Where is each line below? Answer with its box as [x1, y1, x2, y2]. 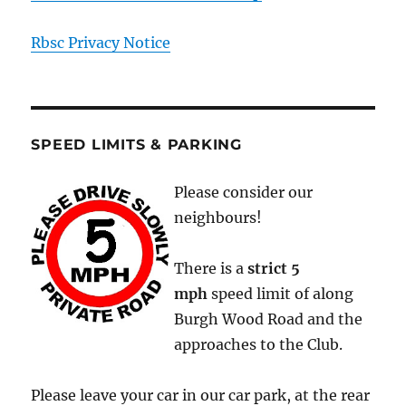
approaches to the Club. [174, 334, 343, 353]
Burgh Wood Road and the [174, 309, 363, 328]
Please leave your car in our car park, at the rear [31, 385, 371, 404]
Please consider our [174, 182, 314, 201]
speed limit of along [208, 284, 354, 303]
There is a [174, 258, 248, 277]
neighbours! [174, 208, 263, 227]
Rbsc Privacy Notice [31, 33, 171, 52]
